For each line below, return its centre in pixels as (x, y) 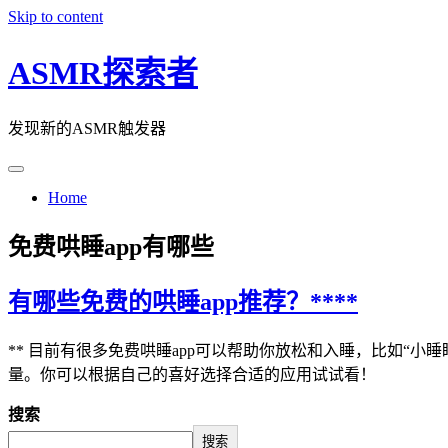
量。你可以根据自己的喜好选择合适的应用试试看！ (192, 374)
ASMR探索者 (103, 73)
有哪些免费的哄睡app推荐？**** (183, 301)
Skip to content (55, 16)
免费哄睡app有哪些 (111, 246)
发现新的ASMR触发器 (87, 128)
